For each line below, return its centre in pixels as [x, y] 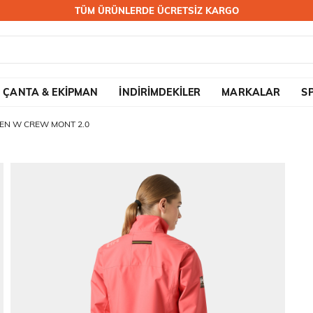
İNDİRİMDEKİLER [160, 92]
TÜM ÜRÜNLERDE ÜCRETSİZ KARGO [156, 10]
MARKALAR [251, 92]
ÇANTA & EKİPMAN [51, 92]
